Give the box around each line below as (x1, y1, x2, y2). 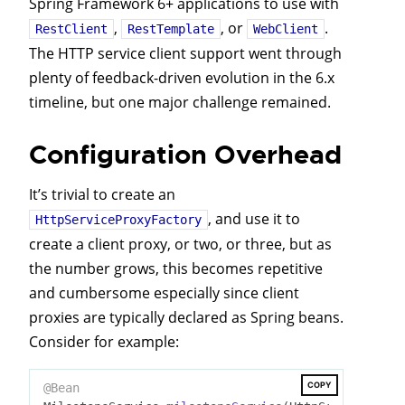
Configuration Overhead (29, 137, 342, 172)
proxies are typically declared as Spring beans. (29, 307, 344, 328)
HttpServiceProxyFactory (35, 212, 202, 228)
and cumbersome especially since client (29, 283, 299, 304)
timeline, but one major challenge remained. (29, 92, 331, 113)
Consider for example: (29, 332, 179, 353)
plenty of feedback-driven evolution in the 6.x (29, 68, 334, 89)
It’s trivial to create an (29, 184, 175, 205)
